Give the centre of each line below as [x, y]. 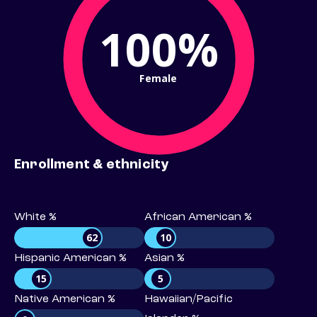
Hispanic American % [70, 259]
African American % [198, 218]
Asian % [165, 259]
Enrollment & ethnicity [92, 165]
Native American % [65, 300]
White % [35, 218]
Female [158, 78]
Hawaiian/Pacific [189, 300]
